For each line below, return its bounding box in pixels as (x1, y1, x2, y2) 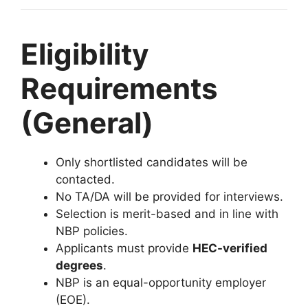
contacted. (56, 172, 115, 186)
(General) (21, 104, 153, 140)
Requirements (21, 70, 218, 106)
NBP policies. (56, 223, 128, 238)
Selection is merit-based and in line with (56, 206, 278, 221)
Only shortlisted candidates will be (56, 155, 247, 169)
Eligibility (21, 36, 149, 71)
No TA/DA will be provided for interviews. (56, 189, 283, 203)
